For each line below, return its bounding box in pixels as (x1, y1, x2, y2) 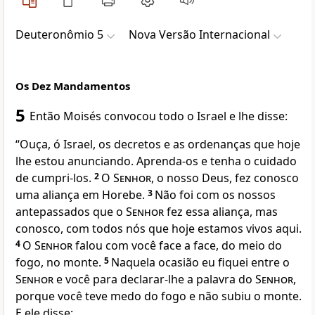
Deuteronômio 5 (15, 27, 103, 43)
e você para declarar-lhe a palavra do (53, 271, 255, 288)
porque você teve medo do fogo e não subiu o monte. (15, 288, 302, 304)
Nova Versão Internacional (129, 27, 270, 43)
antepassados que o (15, 204, 126, 220)
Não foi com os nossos (155, 187, 276, 203)
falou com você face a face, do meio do (72, 238, 282, 254)
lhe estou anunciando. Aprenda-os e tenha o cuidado (15, 153, 297, 169)
